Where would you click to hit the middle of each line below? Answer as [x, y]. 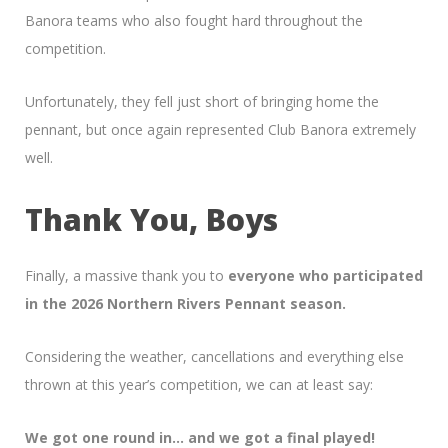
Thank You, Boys [151, 219]
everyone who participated [325, 275]
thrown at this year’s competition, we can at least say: [199, 384]
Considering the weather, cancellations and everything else [214, 356]
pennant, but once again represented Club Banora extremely [220, 129]
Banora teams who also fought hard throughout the [194, 20]
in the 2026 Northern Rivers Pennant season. [185, 303]
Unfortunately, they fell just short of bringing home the [202, 101]
